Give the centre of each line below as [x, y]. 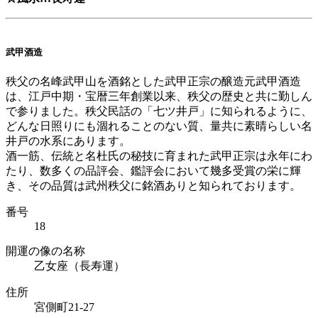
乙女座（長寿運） [79, 266]
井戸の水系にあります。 [68, 141]
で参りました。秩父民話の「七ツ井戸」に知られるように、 [159, 111]
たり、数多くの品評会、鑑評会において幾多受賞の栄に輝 [153, 171]
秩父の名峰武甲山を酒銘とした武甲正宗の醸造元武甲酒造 [153, 82]
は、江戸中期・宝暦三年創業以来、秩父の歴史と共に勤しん [159, 97]
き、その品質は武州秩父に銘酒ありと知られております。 [153, 186]
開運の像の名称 [45, 251]
